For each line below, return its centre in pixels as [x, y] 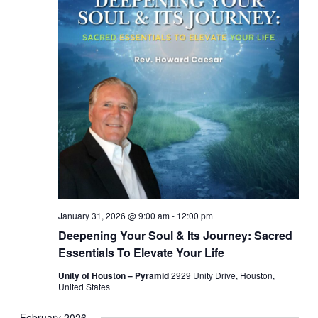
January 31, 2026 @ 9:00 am [114, 216]
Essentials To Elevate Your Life [141, 253]
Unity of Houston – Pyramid [114, 276]
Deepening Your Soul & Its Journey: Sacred [175, 236]
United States [84, 287]
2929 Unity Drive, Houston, [223, 275]
